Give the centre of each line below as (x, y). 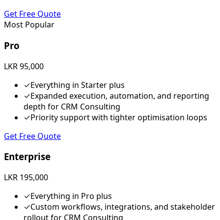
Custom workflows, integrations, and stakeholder (123, 207)
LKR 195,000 (26, 178)
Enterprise (27, 157)
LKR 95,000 (24, 66)
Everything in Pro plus (71, 196)
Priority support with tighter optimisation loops (119, 117)
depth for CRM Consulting (72, 106)
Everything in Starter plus (78, 85)
